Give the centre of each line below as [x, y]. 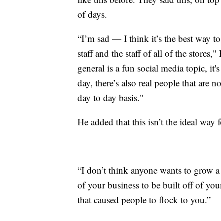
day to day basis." [110, 97]
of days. [92, 14]
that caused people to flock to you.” [144, 199]
